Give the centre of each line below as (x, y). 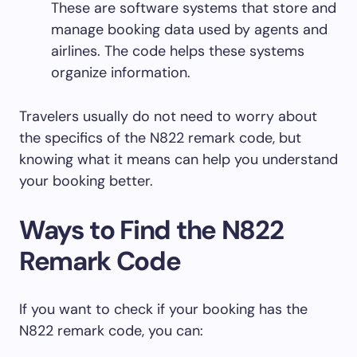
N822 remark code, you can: (111, 331)
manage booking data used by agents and (189, 30)
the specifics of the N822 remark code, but (160, 138)
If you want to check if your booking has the (163, 310)
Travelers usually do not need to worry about (168, 117)
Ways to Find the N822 (151, 230)
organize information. (121, 73)
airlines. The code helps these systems (178, 51)
